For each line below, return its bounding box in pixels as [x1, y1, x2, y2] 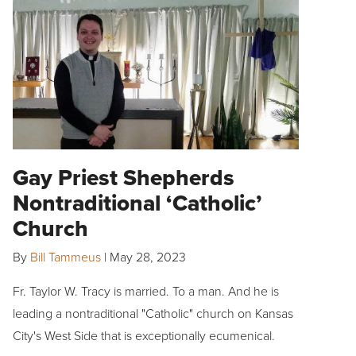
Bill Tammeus [30, 247, 101, 265]
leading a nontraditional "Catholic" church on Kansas [13, 304, 293, 322]
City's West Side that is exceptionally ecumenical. [13, 326, 275, 344]
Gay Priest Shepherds [13, 161, 234, 194]
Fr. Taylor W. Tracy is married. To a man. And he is [13, 281, 279, 300]
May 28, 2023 [110, 247, 186, 265]
